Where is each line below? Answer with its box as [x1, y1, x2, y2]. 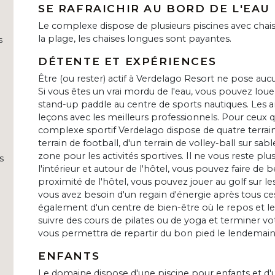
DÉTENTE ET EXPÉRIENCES [38, 55, 217, 68]
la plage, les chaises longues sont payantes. [38, 33, 231, 45]
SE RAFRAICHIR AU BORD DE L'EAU [38, 2, 270, 15]
